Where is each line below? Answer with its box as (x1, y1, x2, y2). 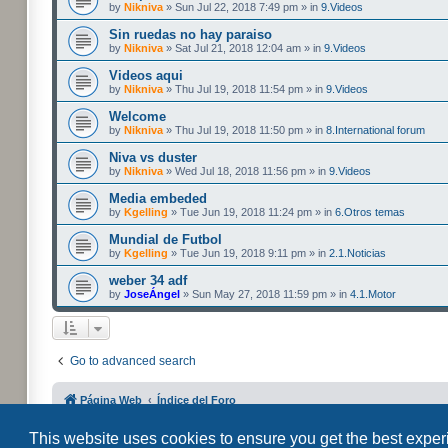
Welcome (109, 109, 166, 124)
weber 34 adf (109, 273, 187, 288)
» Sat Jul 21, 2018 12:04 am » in (163, 42, 324, 54)
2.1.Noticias (329, 247, 386, 259)
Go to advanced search (70, 354, 196, 368)
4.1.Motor (350, 288, 396, 300)
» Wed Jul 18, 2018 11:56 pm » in (163, 165, 329, 177)
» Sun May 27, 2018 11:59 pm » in (180, 288, 350, 300)
